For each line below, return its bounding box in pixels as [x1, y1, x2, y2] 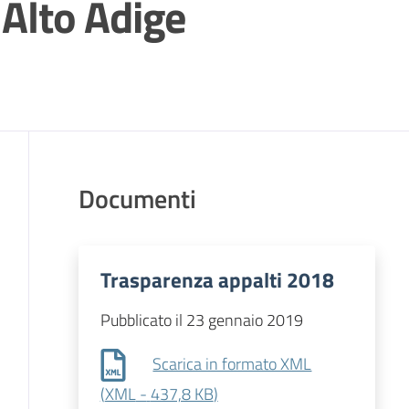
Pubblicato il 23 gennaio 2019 [100, 308, 303, 332]
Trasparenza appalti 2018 [100, 263, 334, 296]
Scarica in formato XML [152, 351, 312, 376]
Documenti [78, 179, 196, 218]
